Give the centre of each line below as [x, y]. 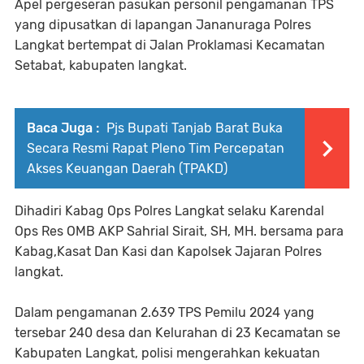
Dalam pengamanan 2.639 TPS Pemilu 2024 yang [165, 313]
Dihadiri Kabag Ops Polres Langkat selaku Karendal [169, 211]
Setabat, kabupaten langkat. [101, 66]
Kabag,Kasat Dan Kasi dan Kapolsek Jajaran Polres [168, 252]
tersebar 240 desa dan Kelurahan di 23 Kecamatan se [178, 333]
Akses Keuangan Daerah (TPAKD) [127, 169]
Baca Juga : [63, 128]
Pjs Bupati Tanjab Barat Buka [193, 128]
